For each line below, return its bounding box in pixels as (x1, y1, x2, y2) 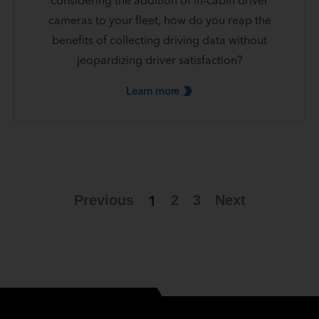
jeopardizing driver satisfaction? (76, 53, 243, 68)
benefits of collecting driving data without (52, 33, 267, 48)
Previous (73, 192, 134, 209)
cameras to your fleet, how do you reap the (48, 13, 271, 28)
